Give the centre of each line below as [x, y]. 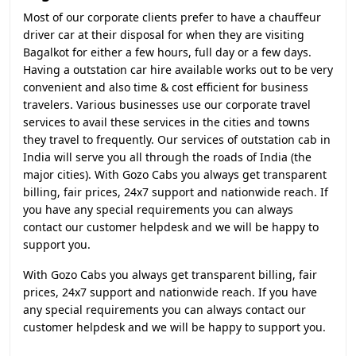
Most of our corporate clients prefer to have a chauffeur [172, 17]
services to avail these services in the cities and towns [166, 122]
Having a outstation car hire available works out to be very [178, 70]
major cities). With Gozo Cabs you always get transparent [175, 174]
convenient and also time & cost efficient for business [166, 87]
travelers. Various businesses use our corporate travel [167, 104]
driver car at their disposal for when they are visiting [164, 35]
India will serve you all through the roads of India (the [167, 157]
